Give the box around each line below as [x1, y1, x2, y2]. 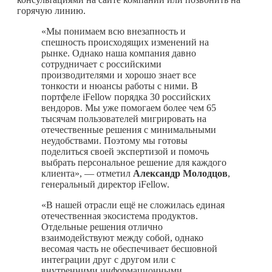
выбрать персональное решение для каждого [41, 157, 226, 168]
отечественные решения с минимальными [41, 124, 216, 135]
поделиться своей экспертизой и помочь [41, 146, 209, 157]
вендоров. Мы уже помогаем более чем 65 [41, 102, 216, 113]
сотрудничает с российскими [41, 58, 161, 69]
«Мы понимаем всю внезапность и [41, 25, 186, 36]
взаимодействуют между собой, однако [41, 232, 203, 243]
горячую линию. [17, 5, 86, 16]
